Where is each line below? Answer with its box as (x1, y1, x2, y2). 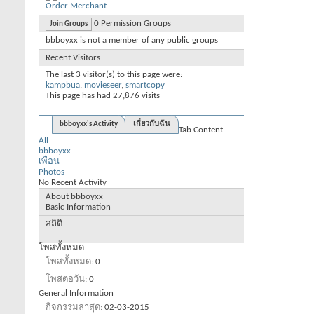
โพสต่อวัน (46, 274, 85, 284)
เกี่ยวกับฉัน (133, 120, 170, 128)
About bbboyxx (46, 191, 103, 201)
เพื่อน (39, 156, 60, 166)
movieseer (84, 80, 121, 90)
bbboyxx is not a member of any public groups (46, 35, 218, 45)
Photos (39, 167, 64, 177)
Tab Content (179, 125, 223, 135)
